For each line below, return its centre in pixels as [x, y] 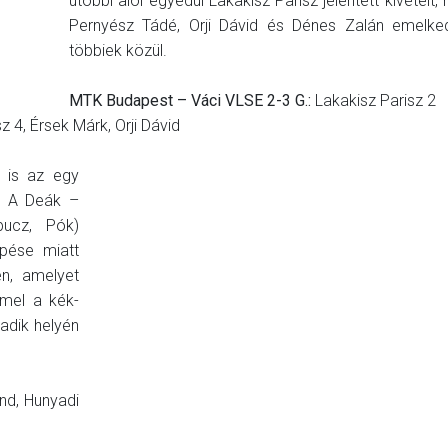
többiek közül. [118, 51]
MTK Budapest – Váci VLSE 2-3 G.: [192, 101]
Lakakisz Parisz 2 [375, 101]
